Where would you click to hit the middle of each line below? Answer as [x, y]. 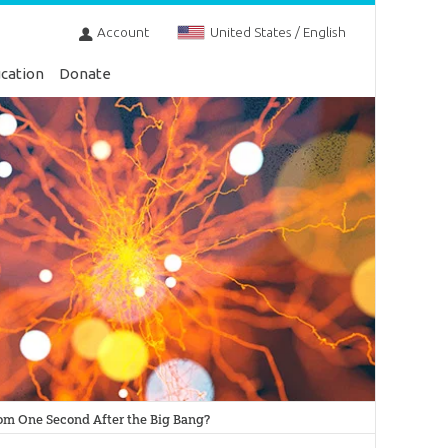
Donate [85, 73]
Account [122, 32]
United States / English [277, 32]
